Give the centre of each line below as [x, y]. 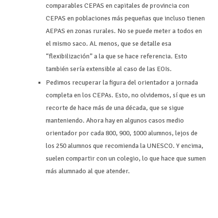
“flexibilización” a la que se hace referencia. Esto [117, 56]
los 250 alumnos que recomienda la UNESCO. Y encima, [125, 146]
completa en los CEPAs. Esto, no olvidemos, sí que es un [126, 95]
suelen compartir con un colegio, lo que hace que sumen [126, 159]
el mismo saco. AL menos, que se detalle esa [109, 43]
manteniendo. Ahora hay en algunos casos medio [115, 121]
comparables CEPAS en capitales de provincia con [118, 5]
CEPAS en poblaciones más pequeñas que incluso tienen [126, 18]
